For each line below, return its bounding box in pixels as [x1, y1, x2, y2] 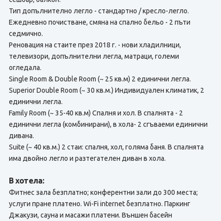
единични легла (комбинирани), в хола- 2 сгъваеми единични [8, 120, 208, 128]
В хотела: [8, 176, 44, 185]
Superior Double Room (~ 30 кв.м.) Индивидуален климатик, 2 [8, 86, 204, 94]
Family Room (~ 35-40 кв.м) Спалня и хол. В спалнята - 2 [8, 109, 183, 117]
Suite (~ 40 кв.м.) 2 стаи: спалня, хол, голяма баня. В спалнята [8, 143, 204, 151]
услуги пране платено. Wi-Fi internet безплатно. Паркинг [8, 200, 190, 208]
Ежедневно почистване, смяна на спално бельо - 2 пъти [8, 18, 190, 26]
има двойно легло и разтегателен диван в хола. [8, 154, 166, 162]
